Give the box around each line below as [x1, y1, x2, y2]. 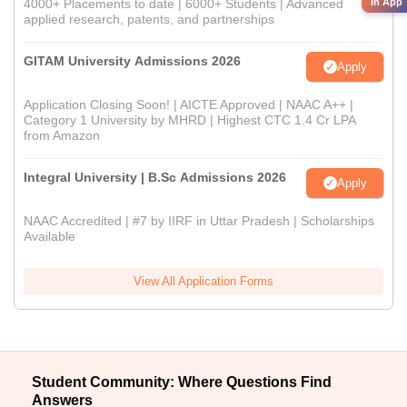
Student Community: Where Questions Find [32, 374, 332, 391]
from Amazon [24, 128, 100, 144]
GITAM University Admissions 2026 [24, 54, 241, 69]
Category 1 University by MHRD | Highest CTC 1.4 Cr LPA [24, 113, 355, 128]
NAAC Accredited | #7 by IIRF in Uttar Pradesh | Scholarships [24, 213, 374, 229]
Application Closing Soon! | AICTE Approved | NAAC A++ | [24, 97, 353, 113]
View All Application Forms [134, 274, 273, 289]
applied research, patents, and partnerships [24, 12, 274, 27]
